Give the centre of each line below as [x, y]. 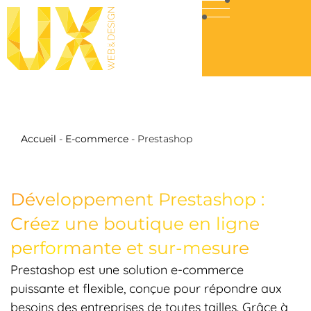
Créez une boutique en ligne [135, 224]
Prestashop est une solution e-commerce [127, 270]
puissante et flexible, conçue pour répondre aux [146, 288]
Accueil [39, 139]
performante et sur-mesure [130, 248]
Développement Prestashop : [137, 199]
